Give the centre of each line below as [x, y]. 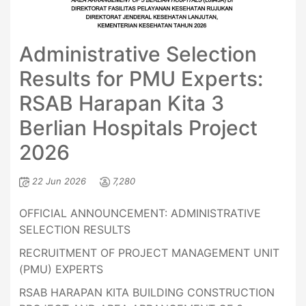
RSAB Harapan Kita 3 [121, 103]
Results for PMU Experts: [141, 79]
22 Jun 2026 [59, 181]
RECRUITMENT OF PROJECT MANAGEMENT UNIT [149, 253]
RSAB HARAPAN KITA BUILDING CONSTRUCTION [147, 293]
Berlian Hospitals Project [138, 128]
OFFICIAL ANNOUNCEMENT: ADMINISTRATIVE [140, 213]
